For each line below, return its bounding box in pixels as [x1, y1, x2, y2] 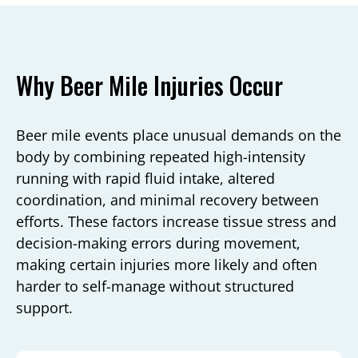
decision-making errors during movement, [16, 233, 300, 253]
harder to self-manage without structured [16, 276, 294, 296]
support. [16, 297, 73, 317]
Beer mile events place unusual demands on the [16, 125, 341, 145]
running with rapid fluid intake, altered [16, 168, 275, 188]
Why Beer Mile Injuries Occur [16, 66, 283, 103]
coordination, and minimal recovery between [16, 189, 319, 209]
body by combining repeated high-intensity [16, 146, 305, 166]
